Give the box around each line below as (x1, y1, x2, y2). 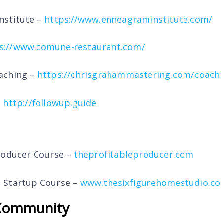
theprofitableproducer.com (74, 148, 194, 161)
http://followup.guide (3, 96, 97, 109)
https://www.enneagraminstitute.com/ (44, 13, 213, 25)
